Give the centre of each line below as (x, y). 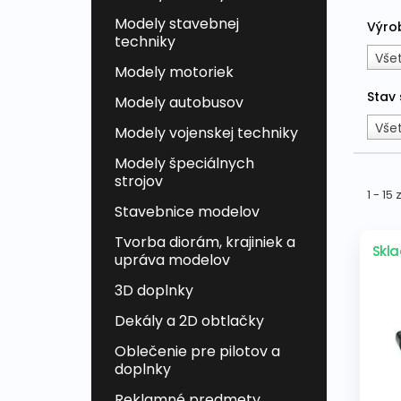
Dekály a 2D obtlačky (189, 321)
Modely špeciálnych (184, 164)
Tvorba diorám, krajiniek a (205, 243)
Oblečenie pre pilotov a (197, 352)
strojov (139, 182)
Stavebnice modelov (187, 212)
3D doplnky (154, 291)
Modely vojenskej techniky (206, 133)
